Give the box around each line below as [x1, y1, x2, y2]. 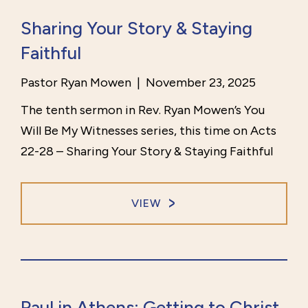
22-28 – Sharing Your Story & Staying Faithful [21, 144, 273, 159]
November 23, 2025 [143, 75, 256, 91]
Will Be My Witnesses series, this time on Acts [21, 123, 276, 139]
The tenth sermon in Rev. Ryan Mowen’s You [21, 102, 265, 118]
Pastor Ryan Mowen [21, 75, 131, 91]
